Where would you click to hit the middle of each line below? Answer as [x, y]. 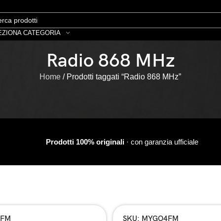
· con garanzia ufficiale [161, 142]
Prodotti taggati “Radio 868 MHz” [124, 76]
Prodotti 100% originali [85, 142]
